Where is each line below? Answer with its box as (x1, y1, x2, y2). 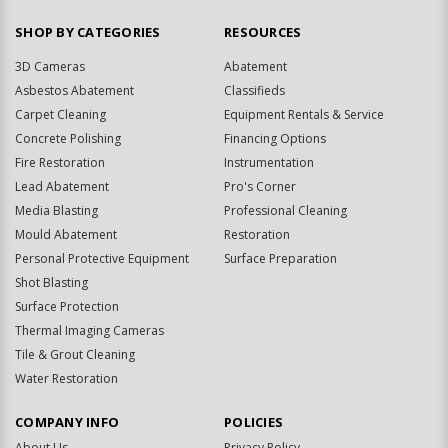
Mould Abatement (15, 225, 117, 243)
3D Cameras (15, 57, 85, 75)
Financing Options (224, 129, 326, 147)
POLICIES (224, 412, 283, 431)
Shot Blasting (15, 273, 88, 291)
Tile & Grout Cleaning (15, 345, 135, 363)
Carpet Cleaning (15, 105, 106, 123)
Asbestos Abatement (15, 81, 134, 99)
